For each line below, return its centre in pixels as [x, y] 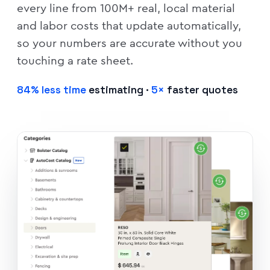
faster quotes [201, 90]
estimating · [119, 90]
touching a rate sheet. [75, 61]
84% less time [52, 90]
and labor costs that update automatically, [129, 26]
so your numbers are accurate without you [130, 43]
